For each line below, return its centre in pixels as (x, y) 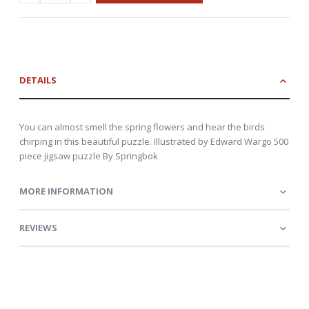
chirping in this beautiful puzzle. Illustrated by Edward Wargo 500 (154, 142)
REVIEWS (38, 228)
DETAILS (38, 80)
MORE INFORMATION (66, 191)
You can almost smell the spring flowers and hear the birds (142, 127)
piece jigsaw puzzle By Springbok (89, 156)
